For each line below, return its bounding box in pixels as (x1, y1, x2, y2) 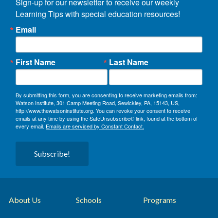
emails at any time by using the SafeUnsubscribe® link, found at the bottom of (16, 114, 198, 122)
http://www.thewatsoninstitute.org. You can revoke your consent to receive (16, 106, 190, 114)
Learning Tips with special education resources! (16, 8, 180, 19)
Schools (76, 195, 102, 205)
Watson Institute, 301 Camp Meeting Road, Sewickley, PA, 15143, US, (16, 98, 180, 107)
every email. (16, 122, 46, 130)
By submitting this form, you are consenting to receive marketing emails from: (16, 91, 197, 99)
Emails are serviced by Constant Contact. (46, 122, 144, 130)
